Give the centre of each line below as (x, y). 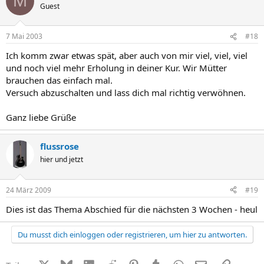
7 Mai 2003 (24, 36)
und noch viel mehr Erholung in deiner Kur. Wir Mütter (116, 68)
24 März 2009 (29, 190)
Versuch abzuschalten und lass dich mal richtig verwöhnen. (126, 93)
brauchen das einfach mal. (59, 80)
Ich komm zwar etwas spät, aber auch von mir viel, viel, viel (127, 55)
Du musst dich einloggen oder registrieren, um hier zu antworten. (132, 234)
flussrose (60, 146)
